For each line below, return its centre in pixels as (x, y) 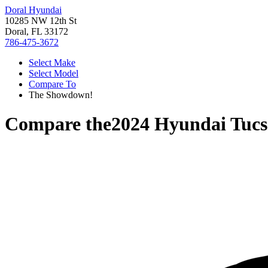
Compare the (58, 124)
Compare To (52, 84)
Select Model (54, 73)
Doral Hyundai (33, 10)
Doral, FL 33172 (36, 31)
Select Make (52, 63)
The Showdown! (61, 95)
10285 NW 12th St (41, 21)
